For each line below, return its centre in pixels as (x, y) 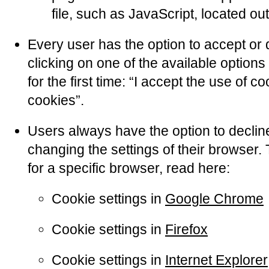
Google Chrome (214, 199)
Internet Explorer (216, 260)
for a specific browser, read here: (129, 168)
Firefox (186, 229)
